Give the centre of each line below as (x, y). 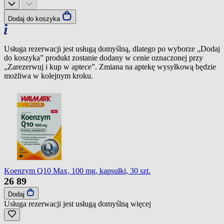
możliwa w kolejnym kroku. (48, 75)
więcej (141, 203)
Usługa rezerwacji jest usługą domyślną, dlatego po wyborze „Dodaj (112, 48)
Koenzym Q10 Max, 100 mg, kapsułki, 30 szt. (77, 170)
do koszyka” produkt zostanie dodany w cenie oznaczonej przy (103, 57)
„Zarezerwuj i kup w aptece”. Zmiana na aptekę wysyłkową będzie (110, 66)
